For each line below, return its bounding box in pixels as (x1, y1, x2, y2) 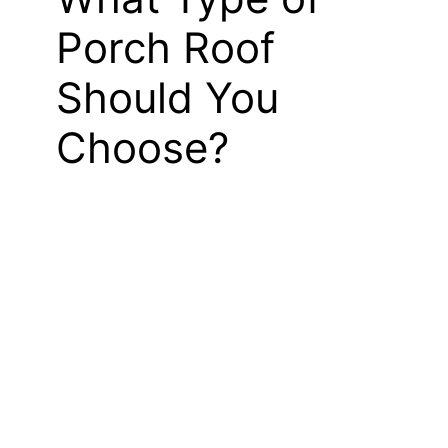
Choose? (56, 121, 229, 173)
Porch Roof (56, 21, 275, 73)
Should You (56, 71, 279, 123)
